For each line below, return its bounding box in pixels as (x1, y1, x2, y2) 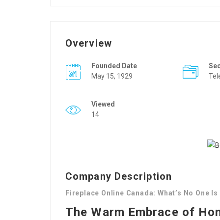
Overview (65, 37, 112, 49)
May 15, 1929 (91, 72, 133, 80)
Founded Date (91, 62, 137, 70)
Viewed (91, 100, 115, 108)
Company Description (65, 170, 172, 182)
